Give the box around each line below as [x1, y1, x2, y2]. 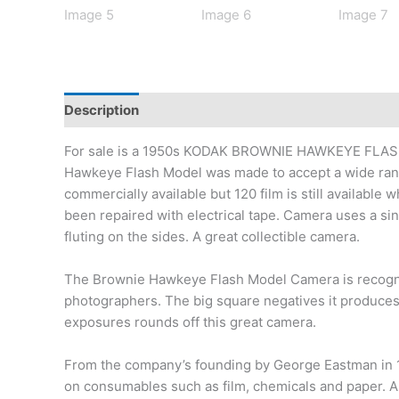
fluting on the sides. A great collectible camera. [64, 228, 360, 245]
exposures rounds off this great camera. [64, 313, 316, 330]
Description [64, 101, 139, 118]
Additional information [156, 101, 302, 118]
